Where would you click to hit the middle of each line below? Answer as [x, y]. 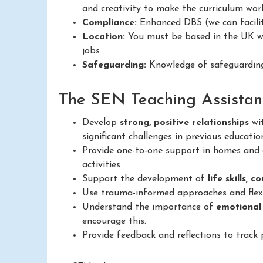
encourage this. [114, 221]
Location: [104, 37]
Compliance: [109, 23]
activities [101, 165]
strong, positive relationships [184, 122]
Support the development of [145, 179]
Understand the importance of [149, 207]
